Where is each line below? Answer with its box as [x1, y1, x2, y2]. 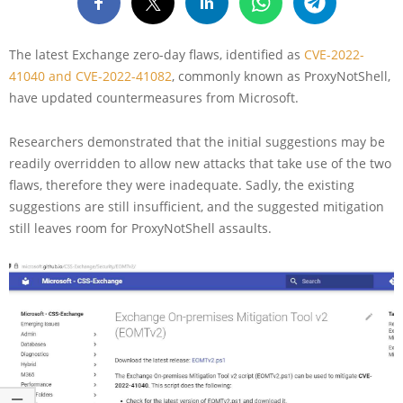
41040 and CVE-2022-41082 [9, 67, 172, 85]
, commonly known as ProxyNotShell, [172, 67, 390, 85]
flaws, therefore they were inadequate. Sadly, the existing [9, 175, 354, 193]
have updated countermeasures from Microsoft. [9, 88, 299, 106]
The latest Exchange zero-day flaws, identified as [9, 45, 304, 63]
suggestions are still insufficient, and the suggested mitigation [9, 197, 384, 215]
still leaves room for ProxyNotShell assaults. [9, 219, 272, 237]
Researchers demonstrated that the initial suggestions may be [9, 132, 385, 150]
